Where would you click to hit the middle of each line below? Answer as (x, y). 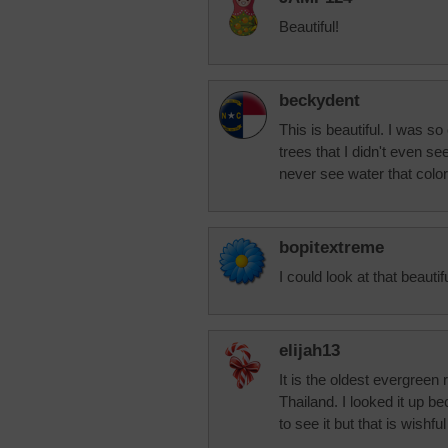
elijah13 (309, 350)
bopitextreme (331, 247)
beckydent (319, 100)
